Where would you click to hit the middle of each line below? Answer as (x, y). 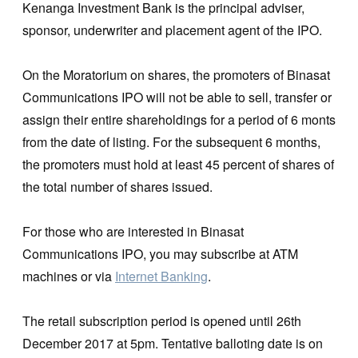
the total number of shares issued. (117, 186)
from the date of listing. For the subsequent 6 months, (171, 141)
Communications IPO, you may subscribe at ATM (160, 253)
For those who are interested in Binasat (133, 231)
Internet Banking (161, 276)
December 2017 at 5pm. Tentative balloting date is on (173, 343)
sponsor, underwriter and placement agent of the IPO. (172, 30)
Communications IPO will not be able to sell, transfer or (177, 97)
